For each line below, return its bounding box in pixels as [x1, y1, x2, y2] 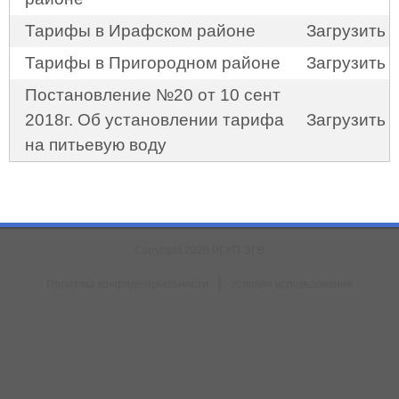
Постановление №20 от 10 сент [24, 85, 281, 104]
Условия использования [231, 278, 353, 290]
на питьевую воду [24, 135, 167, 154]
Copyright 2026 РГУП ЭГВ [134, 244, 265, 256]
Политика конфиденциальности [46, 278, 208, 290]
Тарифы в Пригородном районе [24, 53, 281, 72]
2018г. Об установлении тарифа [24, 110, 284, 129]
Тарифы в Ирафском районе [24, 21, 256, 40]
